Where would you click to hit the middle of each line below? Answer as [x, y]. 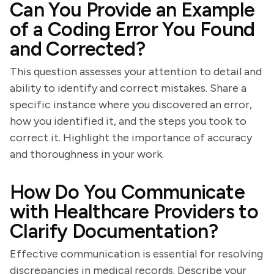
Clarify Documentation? [114, 231]
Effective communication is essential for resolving [136, 254]
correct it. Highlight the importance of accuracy [131, 138]
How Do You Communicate [127, 192]
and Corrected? [78, 49]
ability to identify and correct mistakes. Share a [128, 88]
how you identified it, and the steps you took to [128, 121]
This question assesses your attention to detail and [136, 72]
